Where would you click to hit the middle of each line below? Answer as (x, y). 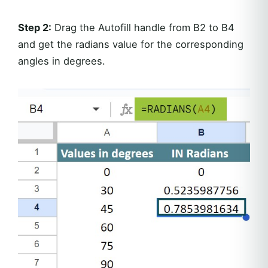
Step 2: (35, 28)
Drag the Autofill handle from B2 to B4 (143, 28)
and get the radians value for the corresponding (131, 45)
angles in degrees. (62, 61)
